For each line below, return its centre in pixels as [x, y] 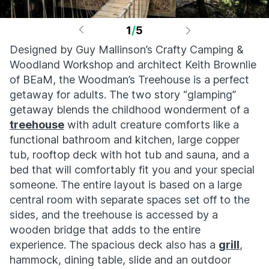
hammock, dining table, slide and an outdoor [120, 260]
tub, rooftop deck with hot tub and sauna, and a [129, 155]
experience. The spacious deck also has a [114, 245]
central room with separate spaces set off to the [130, 200]
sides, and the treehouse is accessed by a [114, 215]
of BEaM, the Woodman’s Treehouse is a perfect [129, 80]
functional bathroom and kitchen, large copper [125, 140]
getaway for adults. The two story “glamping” [123, 95]
